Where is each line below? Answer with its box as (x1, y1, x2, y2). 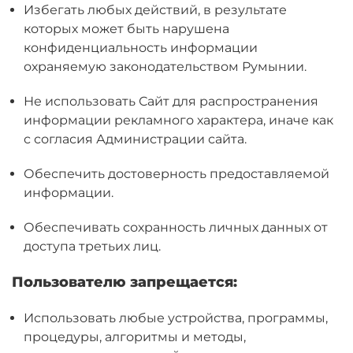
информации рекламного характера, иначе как (24, 113, 333, 128)
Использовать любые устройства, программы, (24, 310, 328, 325)
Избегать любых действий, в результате (24, 2, 287, 17)
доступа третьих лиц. (24, 239, 161, 254)
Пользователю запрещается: (12, 273, 237, 291)
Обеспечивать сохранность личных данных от (24, 220, 328, 235)
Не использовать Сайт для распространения (24, 94, 318, 109)
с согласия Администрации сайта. (24, 132, 247, 147)
